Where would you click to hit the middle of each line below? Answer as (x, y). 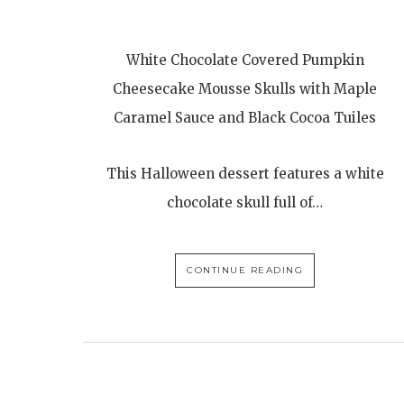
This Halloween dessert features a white (245, 174)
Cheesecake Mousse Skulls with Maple (245, 89)
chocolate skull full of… (245, 203)
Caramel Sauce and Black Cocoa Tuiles (245, 118)
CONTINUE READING (245, 271)
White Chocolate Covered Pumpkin (245, 60)
